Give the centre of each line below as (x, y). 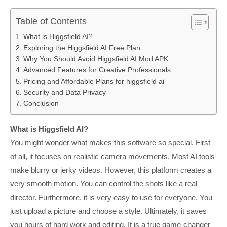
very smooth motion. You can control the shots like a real (104, 183)
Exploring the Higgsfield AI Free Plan (82, 48)
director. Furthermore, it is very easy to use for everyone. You (111, 197)
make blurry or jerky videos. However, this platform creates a (111, 170)
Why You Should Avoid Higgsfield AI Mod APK (96, 59)
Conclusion (41, 103)
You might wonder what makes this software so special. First (110, 142)
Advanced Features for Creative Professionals (97, 70)
